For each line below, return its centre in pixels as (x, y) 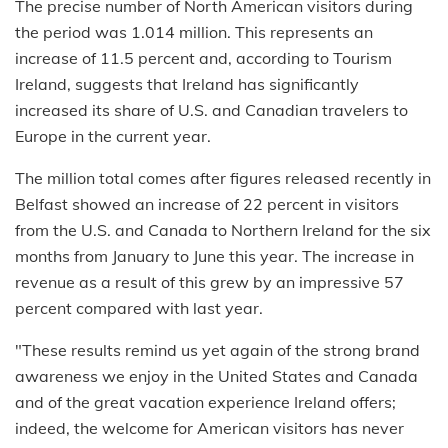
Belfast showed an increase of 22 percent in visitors (207, 204)
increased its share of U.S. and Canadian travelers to (211, 110)
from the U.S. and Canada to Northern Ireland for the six (223, 230)
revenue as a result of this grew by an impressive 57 (209, 282)
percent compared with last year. (139, 308)
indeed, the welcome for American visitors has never (209, 428)
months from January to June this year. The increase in (214, 256)
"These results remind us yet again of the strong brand (217, 350)
